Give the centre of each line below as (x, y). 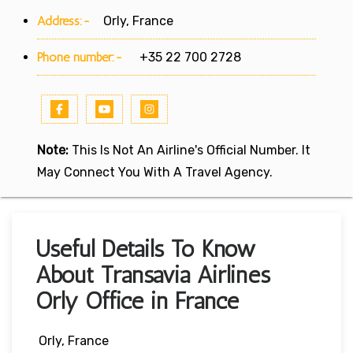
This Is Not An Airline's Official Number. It (190, 150)
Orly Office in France (137, 301)
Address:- (64, 20)
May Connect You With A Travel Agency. (155, 172)
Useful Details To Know (145, 249)
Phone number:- (82, 57)
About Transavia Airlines (153, 275)
